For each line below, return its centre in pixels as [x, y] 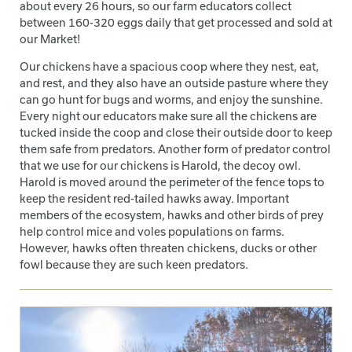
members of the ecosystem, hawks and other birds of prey [172, 214]
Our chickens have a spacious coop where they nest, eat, [169, 66]
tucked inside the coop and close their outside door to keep [176, 132]
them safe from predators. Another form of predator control [175, 148]
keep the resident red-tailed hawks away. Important [154, 198]
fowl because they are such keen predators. [134, 264]
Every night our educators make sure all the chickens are [168, 115]
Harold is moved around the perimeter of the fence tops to [172, 181]
